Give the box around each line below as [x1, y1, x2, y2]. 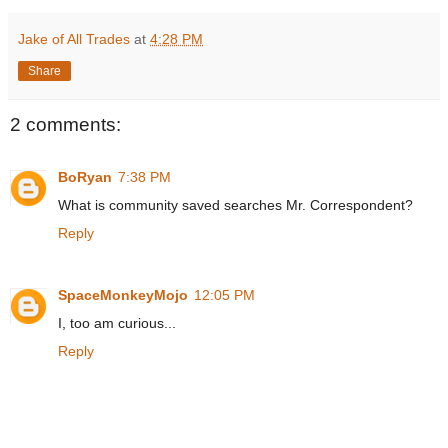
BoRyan [58, 168, 112, 185]
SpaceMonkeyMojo [58, 286, 188, 303]
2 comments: [10, 114, 121, 136]
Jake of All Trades [18, 31, 130, 48]
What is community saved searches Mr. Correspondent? [58, 196, 413, 213]
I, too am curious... [58, 314, 176, 331]
